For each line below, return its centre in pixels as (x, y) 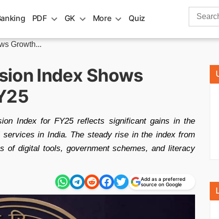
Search (201, 12)
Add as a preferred (163, 179)
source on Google (161, 184)
